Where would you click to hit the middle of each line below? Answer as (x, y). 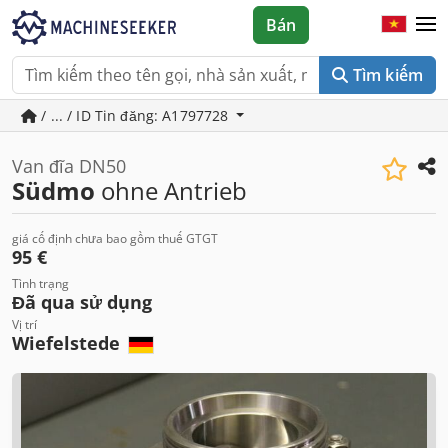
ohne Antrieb (171, 190)
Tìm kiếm (387, 75)
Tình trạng (40, 283)
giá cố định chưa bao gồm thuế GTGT (115, 238)
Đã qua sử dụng (82, 302)
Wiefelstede (68, 343)
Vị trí (24, 324)
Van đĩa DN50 (69, 166)
